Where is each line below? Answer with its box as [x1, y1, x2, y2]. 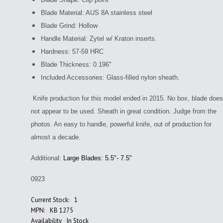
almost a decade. [31, 133, 81, 141]
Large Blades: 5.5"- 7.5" [63, 154, 132, 162]
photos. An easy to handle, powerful [31, 120, 134, 128]
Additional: [31, 154, 63, 162]
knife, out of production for [134, 120, 212, 128]
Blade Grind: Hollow [41, 22, 98, 29]
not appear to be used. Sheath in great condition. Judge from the [31, 108, 217, 115]
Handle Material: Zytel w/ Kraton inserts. [41, 35, 157, 42]
